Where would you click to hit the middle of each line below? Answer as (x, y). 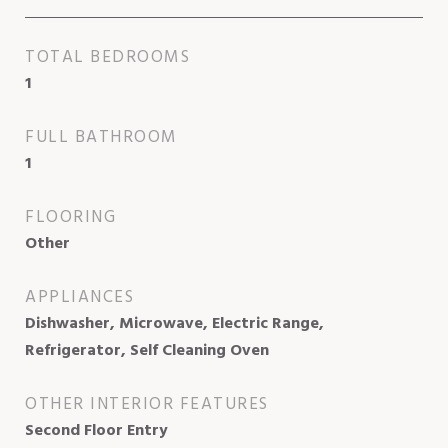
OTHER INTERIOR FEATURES (147, 404)
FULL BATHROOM (101, 137)
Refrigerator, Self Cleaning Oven (147, 350)
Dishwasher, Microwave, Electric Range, (174, 323)
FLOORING (70, 217)
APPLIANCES (79, 297)
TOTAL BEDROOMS (107, 57)
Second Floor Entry (96, 430)
